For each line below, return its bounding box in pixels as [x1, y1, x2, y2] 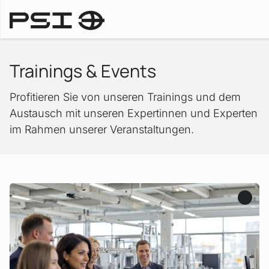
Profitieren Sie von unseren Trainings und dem [10, 91, 241, 103]
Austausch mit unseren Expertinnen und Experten [10, 107, 258, 119]
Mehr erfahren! [38, 184, 91, 194]
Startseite [10, 28, 42, 37]
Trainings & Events [10, 59, 156, 83]
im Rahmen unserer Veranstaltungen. [10, 123, 194, 136]
